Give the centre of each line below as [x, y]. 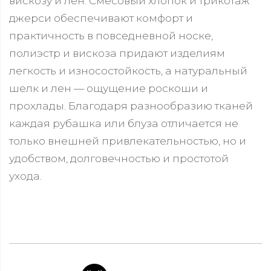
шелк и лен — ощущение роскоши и [109, 88]
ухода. [25, 175]
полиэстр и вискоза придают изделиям [117, 53]
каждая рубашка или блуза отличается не [124, 123]
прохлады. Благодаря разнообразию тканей [131, 105]
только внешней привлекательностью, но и [128, 140]
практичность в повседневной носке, [111, 35]
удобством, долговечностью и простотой [119, 158]
